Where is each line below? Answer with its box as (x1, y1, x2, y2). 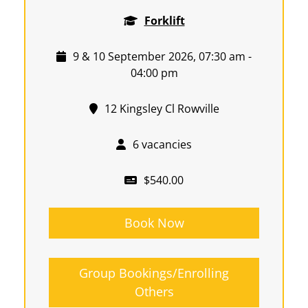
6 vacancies (133, 137, 192, 153)
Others (134, 283, 174, 300)
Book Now (124, 214, 184, 232)
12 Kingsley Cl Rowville (104, 101, 219, 117)
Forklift (144, 13, 185, 29)
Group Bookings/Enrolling (79, 265, 229, 282)
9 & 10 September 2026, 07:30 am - (73, 49, 252, 65)
